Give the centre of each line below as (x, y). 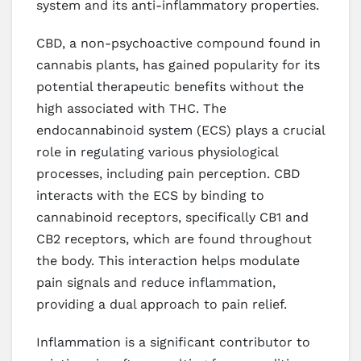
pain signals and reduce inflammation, (156, 282)
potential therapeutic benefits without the (170, 86)
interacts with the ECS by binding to (150, 195)
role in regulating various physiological (157, 151)
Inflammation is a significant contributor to (173, 342)
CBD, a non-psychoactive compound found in (178, 43)
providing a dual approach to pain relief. (162, 304)
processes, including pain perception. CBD (168, 173)
